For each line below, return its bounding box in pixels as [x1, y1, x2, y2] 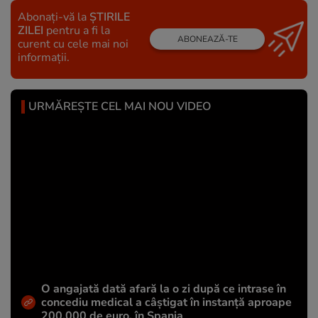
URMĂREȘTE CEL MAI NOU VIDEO [28, 98, 211, 114]
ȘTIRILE [89, 9, 130, 25]
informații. [18, 49, 70, 65]
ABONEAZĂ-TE [177, 33, 238, 45]
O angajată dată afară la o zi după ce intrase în [41, 280, 286, 297]
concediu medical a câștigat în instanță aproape [41, 294, 292, 310]
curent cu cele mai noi [18, 35, 128, 52]
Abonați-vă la [18, 9, 89, 25]
